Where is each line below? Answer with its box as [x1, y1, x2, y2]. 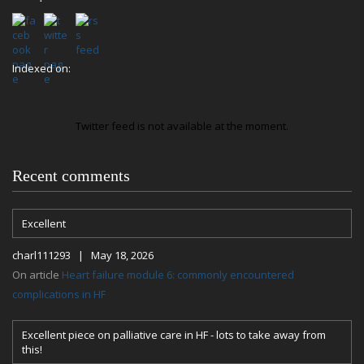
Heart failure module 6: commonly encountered [62, 267, 294, 282]
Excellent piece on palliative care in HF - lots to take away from [22, 327, 326, 342]
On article [12, 267, 62, 282]
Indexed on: [12, 61, 71, 76]
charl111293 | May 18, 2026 [12, 248, 154, 262]
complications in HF [12, 287, 106, 301]
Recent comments [12, 167, 130, 184]
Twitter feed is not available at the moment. [76, 119, 288, 133]
